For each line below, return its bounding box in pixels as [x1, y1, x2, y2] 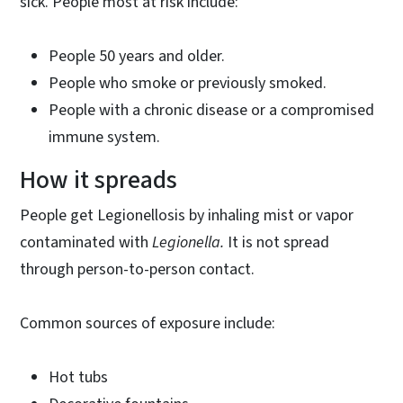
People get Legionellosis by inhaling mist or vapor [20, 203, 354, 227]
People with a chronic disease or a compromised [49, 98, 374, 121]
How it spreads [20, 161, 177, 198]
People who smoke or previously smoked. [49, 71, 327, 94]
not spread [256, 230, 329, 254]
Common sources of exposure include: [20, 311, 279, 335]
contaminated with [20, 230, 152, 254]
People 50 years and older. [49, 44, 225, 67]
